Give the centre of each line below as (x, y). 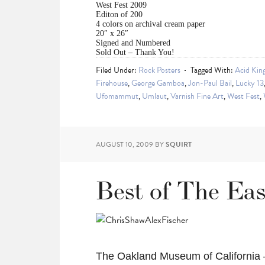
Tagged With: (213, 70)
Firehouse (112, 83)
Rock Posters (159, 70)
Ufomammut (117, 96)
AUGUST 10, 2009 (125, 145)
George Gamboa (158, 83)
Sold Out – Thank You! (135, 53)
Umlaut (154, 96)
